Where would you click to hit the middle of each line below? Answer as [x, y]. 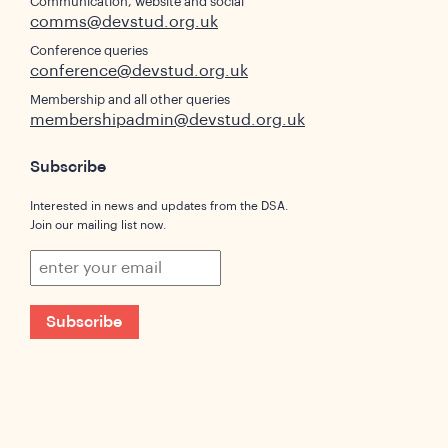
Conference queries [89, 51]
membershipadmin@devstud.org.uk [167, 120]
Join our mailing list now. [98, 224]
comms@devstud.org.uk [124, 22]
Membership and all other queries [130, 100]
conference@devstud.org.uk [139, 71]
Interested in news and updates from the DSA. [159, 205]
